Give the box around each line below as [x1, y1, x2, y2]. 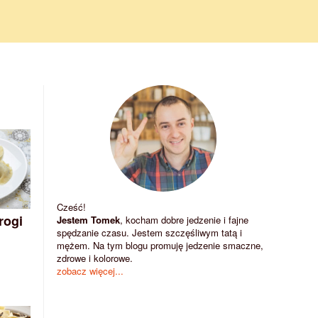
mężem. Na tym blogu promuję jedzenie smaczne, [57, 238, 263, 253]
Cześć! [57, 200, 86, 214]
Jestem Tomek [57, 213, 120, 227]
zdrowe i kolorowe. [57, 251, 133, 265]
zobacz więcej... [57, 264, 124, 278]
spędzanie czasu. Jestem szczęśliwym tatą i [57, 226, 242, 240]
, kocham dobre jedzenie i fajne [120, 213, 248, 227]
